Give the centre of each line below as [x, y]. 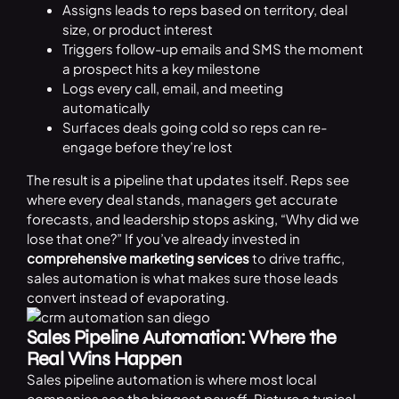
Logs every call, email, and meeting [172, 88]
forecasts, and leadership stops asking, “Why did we [192, 219]
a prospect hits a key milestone [161, 69]
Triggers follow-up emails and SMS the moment [212, 49]
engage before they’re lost [147, 147]
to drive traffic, [297, 258]
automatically [106, 108]
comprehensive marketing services [138, 258]
